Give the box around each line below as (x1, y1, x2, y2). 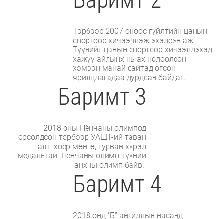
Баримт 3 (57, 82, 146, 110)
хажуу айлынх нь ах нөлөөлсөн (73, 54, 187, 64)
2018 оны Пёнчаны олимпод (43, 123, 146, 132)
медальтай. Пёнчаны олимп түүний (17, 151, 146, 160)
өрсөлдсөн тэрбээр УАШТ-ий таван (18, 132, 146, 142)
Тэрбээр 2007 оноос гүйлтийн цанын (73, 26, 208, 36)
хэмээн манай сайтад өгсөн (73, 63, 176, 73)
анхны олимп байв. (74, 160, 146, 170)
